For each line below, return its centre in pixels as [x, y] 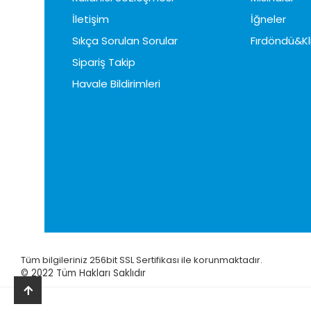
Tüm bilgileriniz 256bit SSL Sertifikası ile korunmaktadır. [143, 260]
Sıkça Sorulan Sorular [125, 41]
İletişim [90, 19]
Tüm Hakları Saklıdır [101, 274]
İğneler [268, 19]
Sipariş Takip [103, 62]
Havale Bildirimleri [116, 84]
